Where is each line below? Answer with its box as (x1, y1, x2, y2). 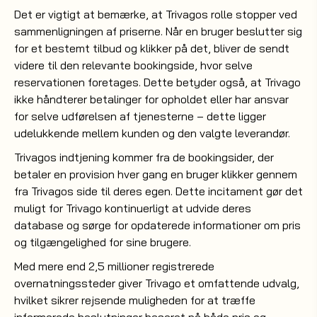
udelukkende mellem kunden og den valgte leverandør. (14, 126, 290, 140)
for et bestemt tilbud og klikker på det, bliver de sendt (14, 41, 289, 55)
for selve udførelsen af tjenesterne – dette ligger (14, 109, 266, 123)
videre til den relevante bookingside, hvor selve (14, 58, 253, 72)
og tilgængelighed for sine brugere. (14, 235, 191, 249)
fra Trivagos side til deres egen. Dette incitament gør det (14, 184, 303, 198)
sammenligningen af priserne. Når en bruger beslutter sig (14, 24, 302, 38)
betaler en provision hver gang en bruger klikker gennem (14, 167, 297, 181)
